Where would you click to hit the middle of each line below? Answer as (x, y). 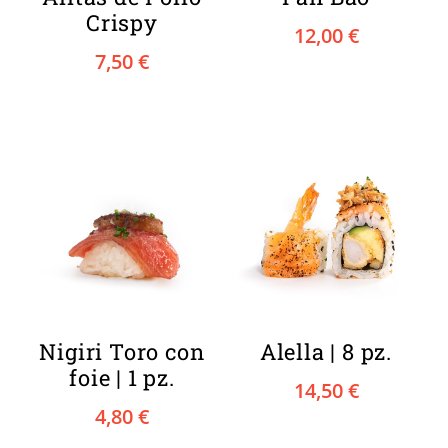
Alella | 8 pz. (326, 351)
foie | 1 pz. (122, 377)
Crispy (122, 22)
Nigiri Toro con (122, 351)
